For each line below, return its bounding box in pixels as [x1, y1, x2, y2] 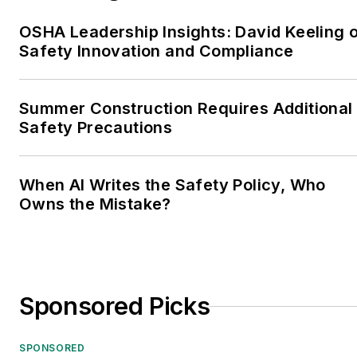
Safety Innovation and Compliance [19, 41, 294, 61]
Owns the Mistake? [19, 194, 171, 214]
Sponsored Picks [19, 292, 210, 321]
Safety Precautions [19, 118, 173, 138]
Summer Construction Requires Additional [19, 99, 353, 119]
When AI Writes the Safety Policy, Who [19, 175, 326, 195]
